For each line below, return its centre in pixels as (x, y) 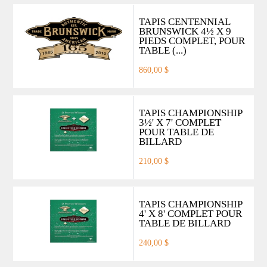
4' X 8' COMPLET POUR (190, 213)
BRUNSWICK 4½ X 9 (185, 31)
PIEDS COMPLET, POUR (192, 41)
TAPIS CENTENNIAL (184, 21)
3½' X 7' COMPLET (180, 122)
